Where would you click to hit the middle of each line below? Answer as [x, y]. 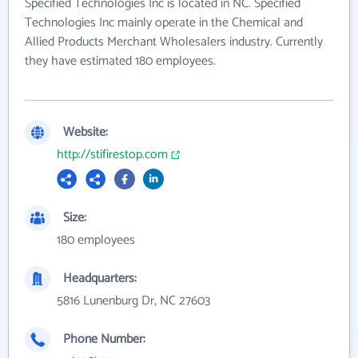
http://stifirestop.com [112, 155]
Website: [86, 132]
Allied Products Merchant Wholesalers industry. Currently [174, 42]
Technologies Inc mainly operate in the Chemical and [164, 23]
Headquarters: [100, 278]
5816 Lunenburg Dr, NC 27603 [133, 301]
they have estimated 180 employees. [120, 61]
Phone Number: [104, 339]
